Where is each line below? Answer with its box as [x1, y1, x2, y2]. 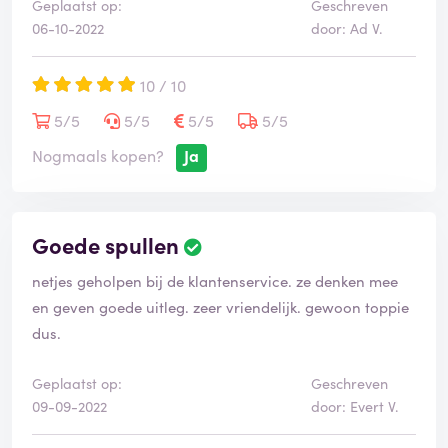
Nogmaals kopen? [32, 144, 164, 167]
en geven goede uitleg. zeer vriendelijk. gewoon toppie [32, 296, 409, 318]
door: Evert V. [310, 396, 399, 417]
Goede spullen [32, 229, 179, 261]
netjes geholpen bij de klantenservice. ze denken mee [32, 270, 398, 292]
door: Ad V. [310, 18, 383, 39]
